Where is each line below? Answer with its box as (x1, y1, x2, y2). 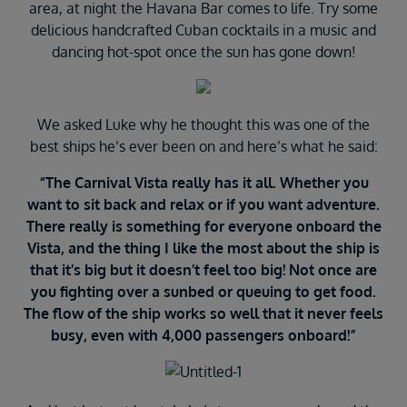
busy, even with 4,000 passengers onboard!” (51, 326, 356, 345)
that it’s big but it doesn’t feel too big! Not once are (30, 261, 377, 280)
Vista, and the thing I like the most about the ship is (27, 239, 380, 258)
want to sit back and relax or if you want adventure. (27, 195, 380, 214)
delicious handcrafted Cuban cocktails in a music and (31, 21, 376, 40)
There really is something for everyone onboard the (25, 217, 382, 236)
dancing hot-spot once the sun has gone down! (51, 43, 356, 62)
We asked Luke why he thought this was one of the (37, 115, 370, 134)
